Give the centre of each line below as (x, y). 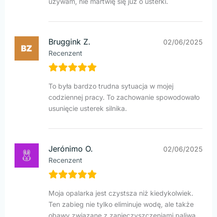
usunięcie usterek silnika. (88, 108)
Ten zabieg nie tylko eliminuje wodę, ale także (121, 204)
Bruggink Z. (70, 42)
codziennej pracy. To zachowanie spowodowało (124, 97)
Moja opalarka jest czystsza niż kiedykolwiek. (121, 193)
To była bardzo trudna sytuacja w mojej (111, 86)
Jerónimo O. (71, 149)
